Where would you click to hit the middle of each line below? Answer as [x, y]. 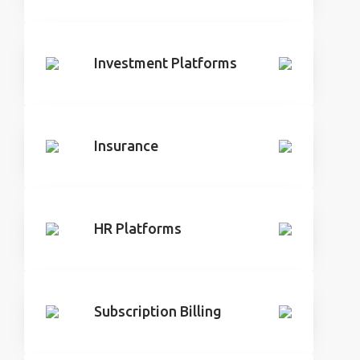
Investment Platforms [166, 63]
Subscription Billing [158, 311]
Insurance [126, 145]
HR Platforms [138, 228]
